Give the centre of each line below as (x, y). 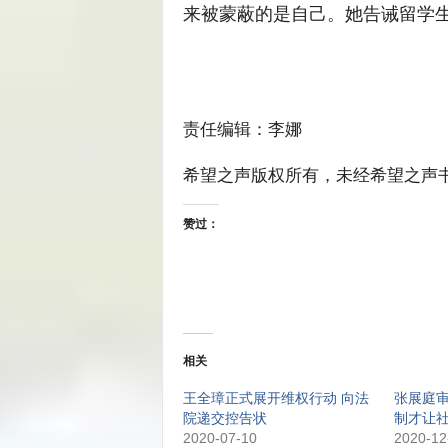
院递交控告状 (224, 418)
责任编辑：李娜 (242, 128)
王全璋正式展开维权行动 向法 (275, 398)
